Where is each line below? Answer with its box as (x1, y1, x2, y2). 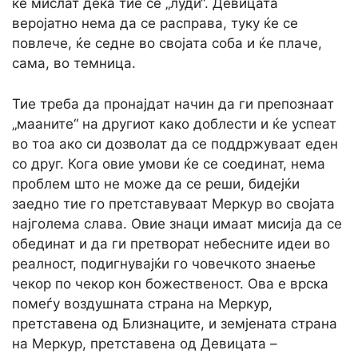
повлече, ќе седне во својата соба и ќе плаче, (12, 35, 322, 51)
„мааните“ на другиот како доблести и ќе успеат (12, 115, 336, 132)
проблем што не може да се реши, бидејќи (12, 175, 300, 192)
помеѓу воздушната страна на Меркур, (12, 295, 272, 312)
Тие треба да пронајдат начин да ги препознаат (12, 95, 334, 112)
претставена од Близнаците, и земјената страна (12, 315, 337, 332)
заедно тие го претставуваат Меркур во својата (12, 195, 335, 212)
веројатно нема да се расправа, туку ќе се (12, 15, 298, 31)
